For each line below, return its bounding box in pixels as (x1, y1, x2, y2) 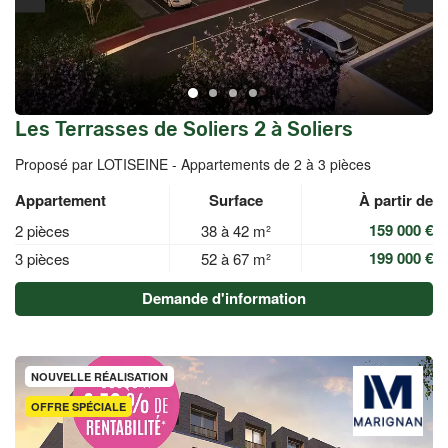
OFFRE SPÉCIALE (31, 399, 126, 414)
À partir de (359, 189, 433, 211)
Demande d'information (142, 287, 306, 309)
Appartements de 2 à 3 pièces (181, 154, 371, 174)
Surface (208, 189, 263, 211)
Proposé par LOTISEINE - (15, 154, 181, 174)
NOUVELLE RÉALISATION (31, 369, 168, 384)
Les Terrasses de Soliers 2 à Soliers (15, 117, 353, 141)
